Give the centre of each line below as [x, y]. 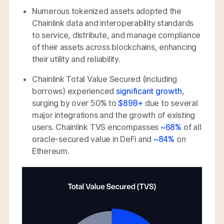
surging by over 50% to [75, 103]
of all [191, 127]
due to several [170, 103]
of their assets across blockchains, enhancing [114, 47]
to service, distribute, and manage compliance [116, 35]
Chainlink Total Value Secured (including [104, 79]
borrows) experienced [74, 91]
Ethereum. [50, 151]
